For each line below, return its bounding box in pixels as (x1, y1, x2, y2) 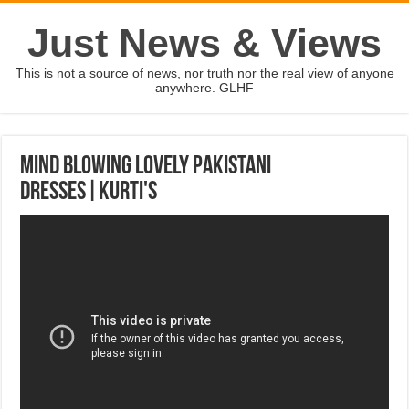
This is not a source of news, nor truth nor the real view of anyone (15, 66, 394, 80)
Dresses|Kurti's (20, 180, 158, 205)
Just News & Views (27, 21, 382, 65)
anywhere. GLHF (155, 80, 254, 95)
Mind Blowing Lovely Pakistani (20, 154, 272, 180)
